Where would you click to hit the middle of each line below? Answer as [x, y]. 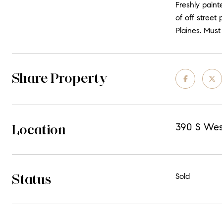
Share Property [60, 78]
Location [39, 129]
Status [32, 179]
